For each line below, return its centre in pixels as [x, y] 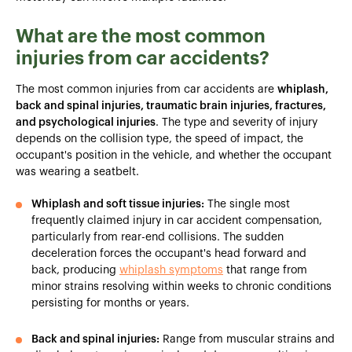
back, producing [75, 270]
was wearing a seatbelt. [77, 172]
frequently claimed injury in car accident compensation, [177, 220]
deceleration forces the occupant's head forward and [169, 253]
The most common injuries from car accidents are [147, 89]
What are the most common [141, 36]
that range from [265, 270]
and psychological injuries [86, 122]
